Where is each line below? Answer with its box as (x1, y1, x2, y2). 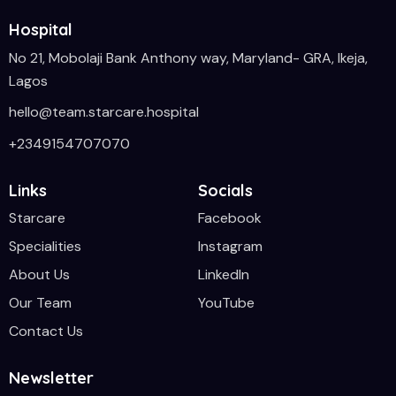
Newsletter (9, 367, 94, 388)
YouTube (198, 293, 255, 313)
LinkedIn (198, 265, 249, 285)
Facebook (198, 209, 262, 228)
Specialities (9, 237, 81, 256)
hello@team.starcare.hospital (9, 103, 199, 122)
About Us (9, 265, 70, 285)
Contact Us (9, 322, 83, 341)
